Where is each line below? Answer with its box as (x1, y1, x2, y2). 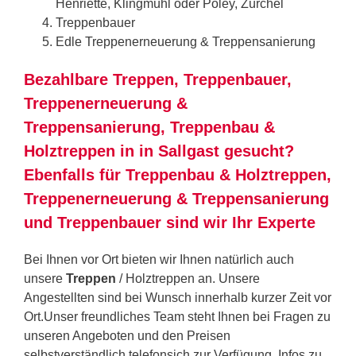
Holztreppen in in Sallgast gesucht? (24, 141, 294, 160)
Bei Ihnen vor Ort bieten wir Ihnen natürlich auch (24, 252, 294, 266)
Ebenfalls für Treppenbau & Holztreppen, (24, 165, 331, 184)
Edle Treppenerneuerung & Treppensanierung (56, 34, 315, 48)
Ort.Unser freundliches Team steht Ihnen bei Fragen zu (24, 309, 331, 323)
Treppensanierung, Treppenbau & (24, 118, 275, 136)
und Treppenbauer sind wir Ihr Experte (24, 213, 315, 231)
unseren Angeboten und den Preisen (24, 328, 230, 342)
